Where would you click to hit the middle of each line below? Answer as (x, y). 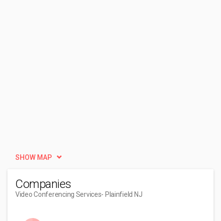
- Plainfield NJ (122, 194)
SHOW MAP (34, 157)
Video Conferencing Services (58, 194)
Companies (43, 184)
